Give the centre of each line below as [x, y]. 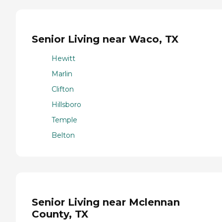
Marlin [62, 74]
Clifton [63, 89]
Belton [63, 135]
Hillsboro [66, 104]
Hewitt [63, 58]
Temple [64, 120]
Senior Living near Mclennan [106, 202]
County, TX [60, 214]
